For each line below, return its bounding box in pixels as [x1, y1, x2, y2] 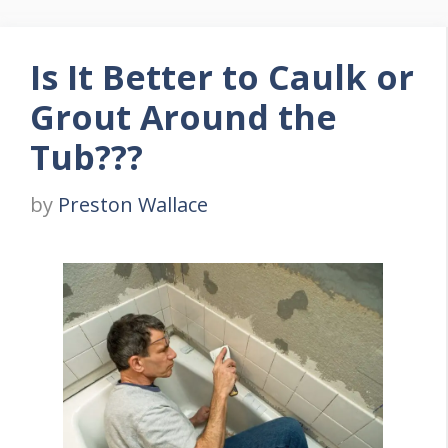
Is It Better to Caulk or [30, 54, 414, 100]
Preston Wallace [58, 191, 208, 218]
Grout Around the [30, 94, 337, 140]
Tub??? [30, 134, 143, 180]
